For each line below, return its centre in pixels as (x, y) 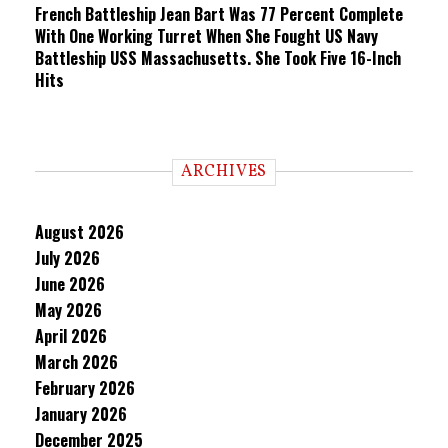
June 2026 (70, 284)
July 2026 (67, 258)
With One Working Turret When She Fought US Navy (206, 36)
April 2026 (71, 336)
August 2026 (79, 232)
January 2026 (81, 414)
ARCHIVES (224, 172)
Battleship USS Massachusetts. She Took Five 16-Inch (218, 58)
